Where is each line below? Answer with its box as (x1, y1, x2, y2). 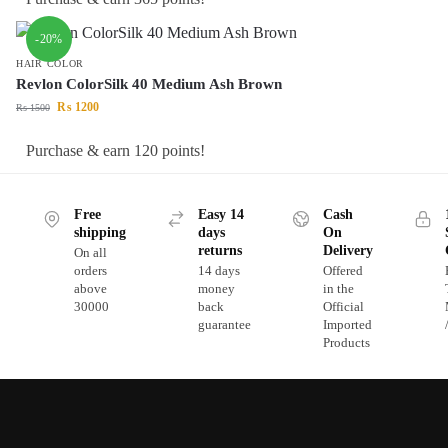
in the (322, 280, 354, 296)
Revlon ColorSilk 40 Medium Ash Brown (16, 75, 282, 92)
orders (73, 262, 107, 278)
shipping (73, 224, 126, 240)
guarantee (197, 316, 251, 332)
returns (197, 242, 242, 258)
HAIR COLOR (16, 57, 84, 69)
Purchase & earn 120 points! (26, 141, 205, 159)
